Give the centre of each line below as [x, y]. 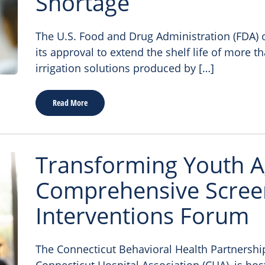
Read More [70, 102]
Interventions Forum [142, 215]
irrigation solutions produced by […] [125, 68]
